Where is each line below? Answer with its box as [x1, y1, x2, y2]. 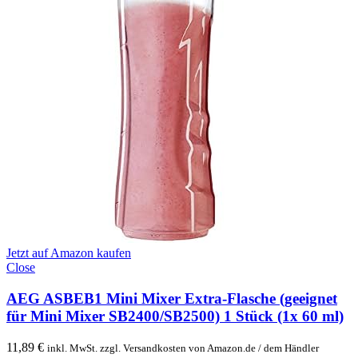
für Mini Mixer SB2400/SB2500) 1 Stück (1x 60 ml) [6, 307, 344, 324]
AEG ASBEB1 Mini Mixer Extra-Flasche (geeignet [6, 289, 337, 307]
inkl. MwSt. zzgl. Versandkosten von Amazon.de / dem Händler [47, 341, 319, 354]
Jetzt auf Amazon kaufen [6, 246, 131, 261]
